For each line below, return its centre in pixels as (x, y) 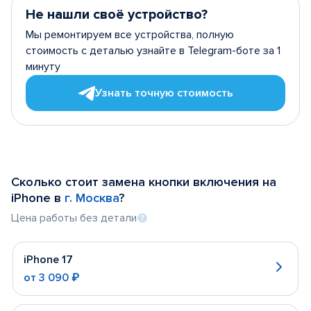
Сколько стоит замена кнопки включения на (144, 182)
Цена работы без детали (74, 218)
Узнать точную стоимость (164, 93)
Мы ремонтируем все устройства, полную (130, 34)
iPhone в (38, 197)
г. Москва (92, 197)
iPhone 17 (48, 259)
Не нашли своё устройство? (117, 14)
